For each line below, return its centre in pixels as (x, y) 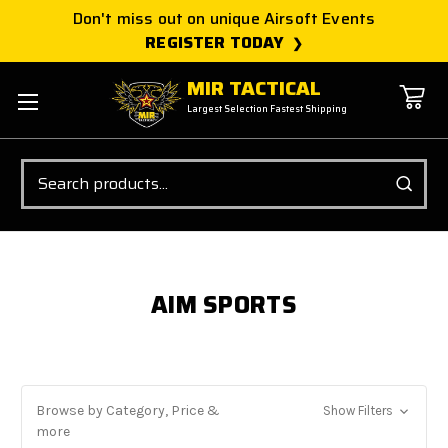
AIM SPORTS (224, 304)
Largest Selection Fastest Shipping (267, 109)
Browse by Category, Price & (128, 410)
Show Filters (359, 410)
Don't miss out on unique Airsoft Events (224, 18)
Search (43, 168)
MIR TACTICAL (254, 88)
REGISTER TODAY (215, 42)
